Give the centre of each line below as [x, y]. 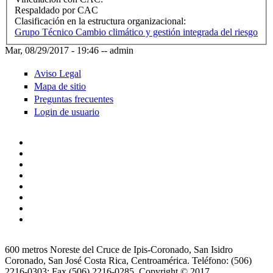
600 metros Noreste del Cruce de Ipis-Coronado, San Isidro [119, 250]
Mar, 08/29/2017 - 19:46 [52, 51]
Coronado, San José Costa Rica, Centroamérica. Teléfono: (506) [128, 261]
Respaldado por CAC [56, 10]
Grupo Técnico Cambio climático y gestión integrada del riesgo [136, 32]
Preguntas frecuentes [74, 99]
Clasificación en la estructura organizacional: [101, 21]
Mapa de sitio [60, 86]
